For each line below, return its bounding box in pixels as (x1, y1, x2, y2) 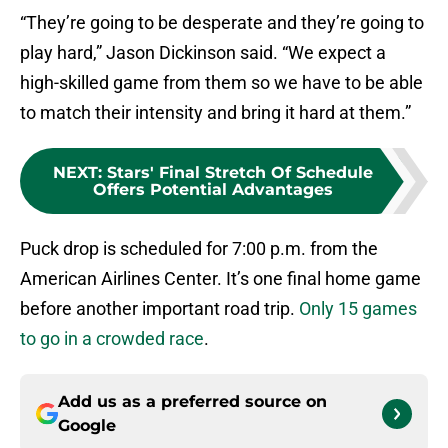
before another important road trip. (20, 298, 299, 320)
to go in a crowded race (20, 328, 204, 350)
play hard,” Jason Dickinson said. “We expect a (20, 42, 386, 64)
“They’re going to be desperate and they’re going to (20, 12, 424, 34)
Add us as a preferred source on (58, 392, 327, 412)
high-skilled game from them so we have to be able (20, 72, 423, 94)
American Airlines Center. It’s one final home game (20, 268, 421, 290)
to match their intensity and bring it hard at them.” (20, 102, 411, 124)
